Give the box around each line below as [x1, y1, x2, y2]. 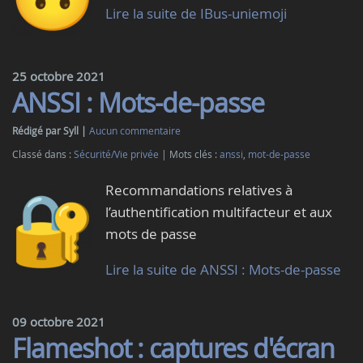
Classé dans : [12, 148, 74, 160]
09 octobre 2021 [12, 314, 105, 330]
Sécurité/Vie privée [74, 148, 159, 160]
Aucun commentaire [89, 125, 181, 137]
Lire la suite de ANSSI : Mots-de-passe [105, 260, 341, 279]
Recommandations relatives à [105, 181, 293, 199]
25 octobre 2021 [12, 68, 105, 84]
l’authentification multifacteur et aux [105, 203, 332, 221]
